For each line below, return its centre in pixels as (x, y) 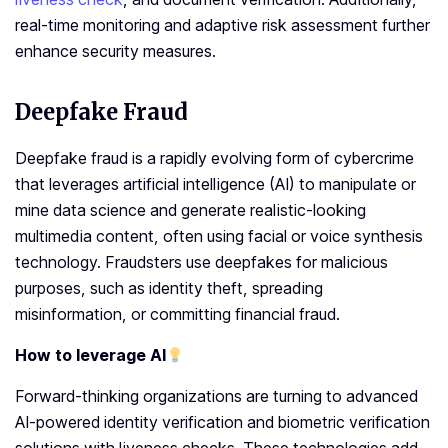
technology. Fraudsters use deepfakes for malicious (201, 262)
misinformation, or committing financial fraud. (177, 314)
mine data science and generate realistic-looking (190, 210)
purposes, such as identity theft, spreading (169, 288)
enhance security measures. (115, 51)
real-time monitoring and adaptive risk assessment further (222, 25)
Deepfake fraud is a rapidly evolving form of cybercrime (214, 158)
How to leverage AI (90, 355)
